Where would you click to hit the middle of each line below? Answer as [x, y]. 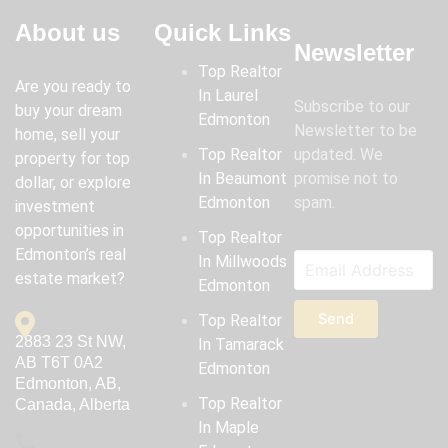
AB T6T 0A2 [59, 363]
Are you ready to [73, 87]
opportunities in [69, 231]
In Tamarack [241, 345]
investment [55, 207]
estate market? [70, 279]
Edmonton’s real [70, 255]
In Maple [229, 428]
